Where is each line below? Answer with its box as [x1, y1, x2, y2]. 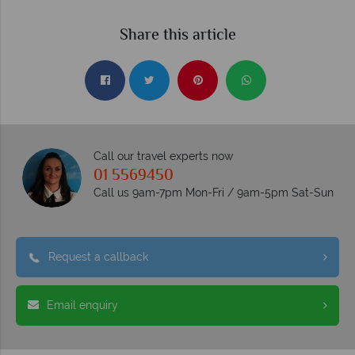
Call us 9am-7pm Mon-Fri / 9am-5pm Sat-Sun [93, 185, 334, 199]
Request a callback [48, 250, 148, 263]
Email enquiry [47, 298, 118, 311]
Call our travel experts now [93, 149, 233, 162]
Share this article [119, 23, 236, 48]
